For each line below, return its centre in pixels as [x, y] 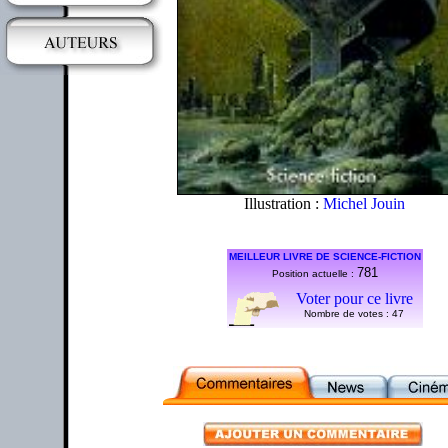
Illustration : [283, 203]
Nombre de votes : [348, 313]
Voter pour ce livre [354, 298]
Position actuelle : [314, 273]
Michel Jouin [364, 203]
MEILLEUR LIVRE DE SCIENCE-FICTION [324, 256]
